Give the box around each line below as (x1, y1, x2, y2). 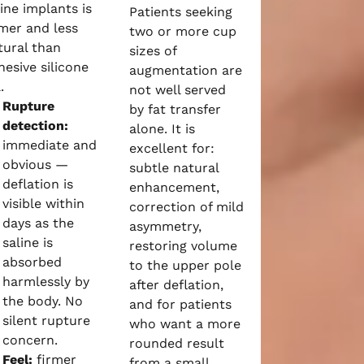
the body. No (2, 293, 83, 309)
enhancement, (129, 180, 220, 195)
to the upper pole (129, 258, 242, 273)
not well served (129, 82, 227, 97)
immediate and (2, 137, 97, 153)
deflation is (2, 176, 73, 192)
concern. (2, 332, 58, 348)
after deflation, (129, 277, 224, 292)
